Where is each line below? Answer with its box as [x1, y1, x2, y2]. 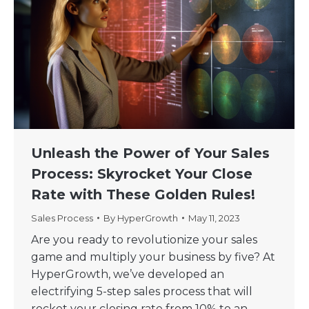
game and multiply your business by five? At [31, 250, 275, 264]
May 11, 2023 [188, 212, 240, 224]
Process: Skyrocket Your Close [31, 166, 252, 183]
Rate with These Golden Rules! [31, 186, 255, 203]
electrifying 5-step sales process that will [31, 285, 252, 299]
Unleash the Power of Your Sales [31, 145, 270, 162]
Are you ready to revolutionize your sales [31, 233, 257, 247]
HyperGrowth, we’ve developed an [31, 268, 224, 281]
